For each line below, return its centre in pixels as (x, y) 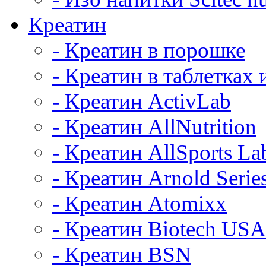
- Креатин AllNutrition (154, 127)
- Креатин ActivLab (142, 101)
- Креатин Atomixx (140, 203)
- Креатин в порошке (149, 50)
